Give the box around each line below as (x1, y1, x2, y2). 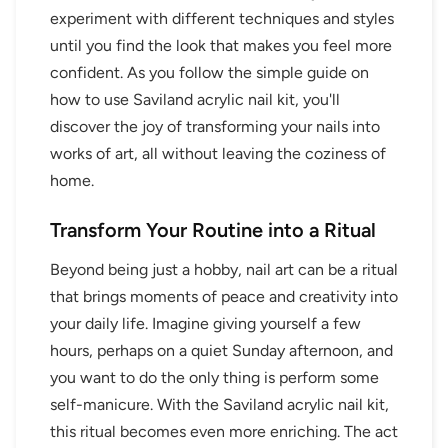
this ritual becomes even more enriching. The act (50, 421, 398, 441)
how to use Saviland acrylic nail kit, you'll (50, 89, 340, 109)
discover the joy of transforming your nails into (50, 116, 380, 136)
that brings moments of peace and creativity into (50, 286, 398, 306)
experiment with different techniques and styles (50, 8, 394, 28)
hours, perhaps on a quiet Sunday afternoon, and (50, 340, 393, 360)
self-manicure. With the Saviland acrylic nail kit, (50, 394, 389, 414)
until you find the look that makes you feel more (50, 35, 392, 55)
